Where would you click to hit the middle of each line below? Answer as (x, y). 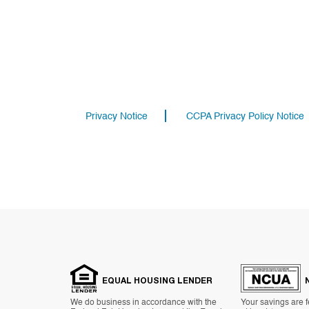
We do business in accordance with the (143, 303)
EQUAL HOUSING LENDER (157, 282)
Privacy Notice (116, 117)
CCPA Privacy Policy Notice (245, 117)
